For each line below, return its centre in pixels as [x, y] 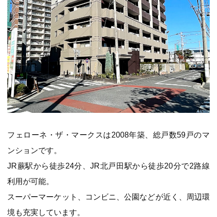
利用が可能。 [31, 182]
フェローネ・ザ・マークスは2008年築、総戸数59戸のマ [108, 135]
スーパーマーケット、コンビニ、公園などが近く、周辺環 [108, 197]
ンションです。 [34, 151]
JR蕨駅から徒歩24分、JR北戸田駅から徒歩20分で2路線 [108, 166]
